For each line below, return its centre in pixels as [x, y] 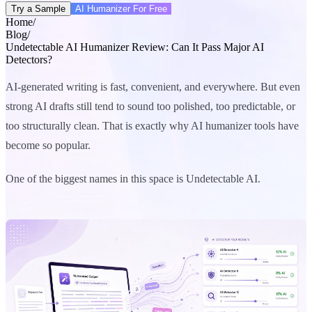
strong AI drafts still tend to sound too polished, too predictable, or [150, 106]
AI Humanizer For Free [121, 8]
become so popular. [48, 145]
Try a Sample [38, 8]
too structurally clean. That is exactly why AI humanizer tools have [152, 125]
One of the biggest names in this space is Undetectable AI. [133, 178]
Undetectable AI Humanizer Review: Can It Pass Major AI [135, 47]
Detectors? [29, 59]
